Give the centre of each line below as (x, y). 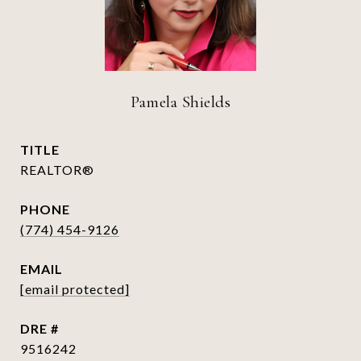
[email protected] (75, 289)
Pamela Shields (180, 102)
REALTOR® (57, 170)
